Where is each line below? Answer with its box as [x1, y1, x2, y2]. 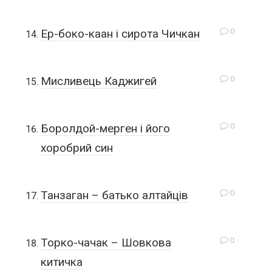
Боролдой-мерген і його [40, 121, 170, 135]
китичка [40, 255, 83, 269]
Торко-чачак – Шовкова [40, 236, 171, 250]
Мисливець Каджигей [40, 74, 157, 88]
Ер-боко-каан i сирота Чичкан [40, 27, 200, 41]
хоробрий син [40, 141, 113, 155]
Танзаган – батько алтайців [40, 188, 188, 202]
